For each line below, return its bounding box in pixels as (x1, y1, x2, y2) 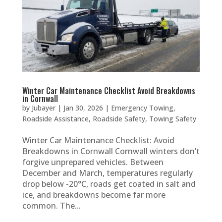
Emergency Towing (111, 103, 173, 113)
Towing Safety (149, 114, 196, 124)
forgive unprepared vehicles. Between (22, 157, 164, 168)
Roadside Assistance (22, 114, 89, 124)
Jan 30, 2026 (63, 103, 103, 113)
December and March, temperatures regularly (22, 167, 193, 179)
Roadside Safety (92, 114, 145, 124)
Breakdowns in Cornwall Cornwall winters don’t (22, 146, 200, 157)
